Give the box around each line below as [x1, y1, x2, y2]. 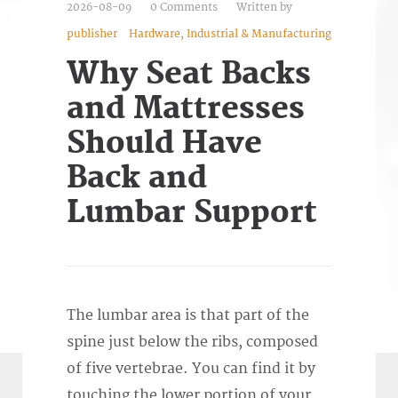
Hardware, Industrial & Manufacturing [129, 28, 331, 42]
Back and [67, 160, 207, 197]
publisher [67, 28, 117, 42]
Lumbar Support [67, 195, 317, 232]
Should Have [67, 125, 262, 163]
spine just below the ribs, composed [67, 333, 318, 352]
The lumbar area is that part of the [67, 306, 309, 325]
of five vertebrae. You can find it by [67, 360, 315, 378]
